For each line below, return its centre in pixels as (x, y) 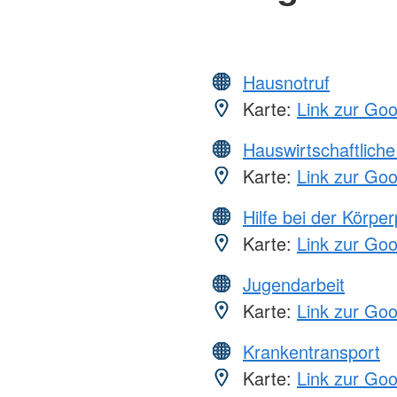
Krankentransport (311, 351)
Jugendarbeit (294, 284)
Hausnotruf (286, 82)
